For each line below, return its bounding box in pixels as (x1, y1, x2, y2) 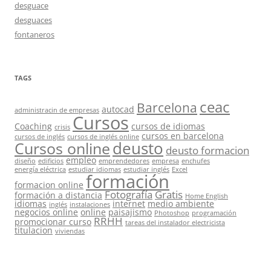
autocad (102, 103, 134, 115)
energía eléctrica (15, 165, 66, 174)
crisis (54, 122, 70, 131)
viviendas (55, 226, 85, 235)
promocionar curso (15, 215, 91, 227)
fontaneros (15, 28, 54, 40)
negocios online (15, 206, 78, 218)
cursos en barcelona (142, 129, 224, 142)
